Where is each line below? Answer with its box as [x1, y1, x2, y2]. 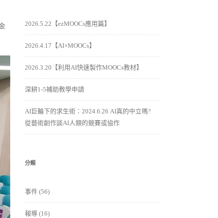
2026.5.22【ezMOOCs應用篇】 [25, 19, 110, 27]
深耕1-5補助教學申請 [25, 85, 84, 93]
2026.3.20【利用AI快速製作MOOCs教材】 [25, 63, 143, 71]
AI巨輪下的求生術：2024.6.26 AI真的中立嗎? [25, 107, 151, 115]
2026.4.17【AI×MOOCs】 [25, 41, 95, 49]
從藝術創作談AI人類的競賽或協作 [25, 119, 120, 127]
